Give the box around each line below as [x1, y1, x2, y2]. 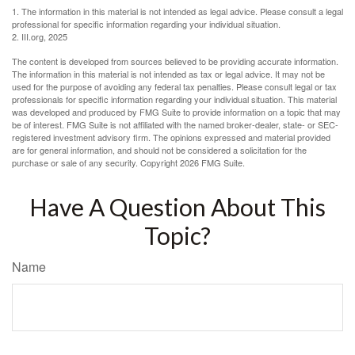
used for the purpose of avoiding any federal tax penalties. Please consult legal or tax [12, 79, 337, 93]
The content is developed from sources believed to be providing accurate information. [12, 54, 338, 67]
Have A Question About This [29, 192, 326, 221]
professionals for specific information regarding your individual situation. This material [12, 92, 337, 105]
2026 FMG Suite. [180, 155, 245, 169]
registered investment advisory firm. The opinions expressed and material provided [12, 130, 330, 143]
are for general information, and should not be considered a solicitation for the [12, 143, 307, 156]
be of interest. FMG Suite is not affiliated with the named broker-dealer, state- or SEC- [12, 117, 338, 131]
